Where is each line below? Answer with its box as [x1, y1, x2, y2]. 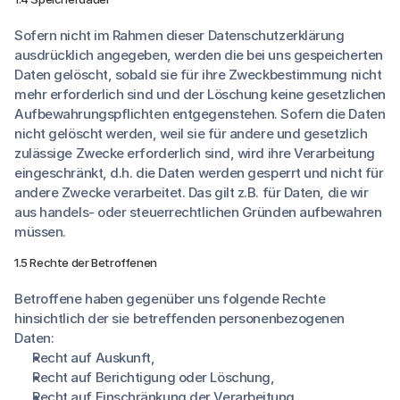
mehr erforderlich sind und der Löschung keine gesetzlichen [14, 86, 386, 103]
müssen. [14, 223, 66, 240]
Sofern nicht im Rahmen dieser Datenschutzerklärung [14, 27, 345, 44]
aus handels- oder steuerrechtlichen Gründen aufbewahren [14, 204, 382, 221]
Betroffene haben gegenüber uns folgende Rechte [14, 290, 326, 307]
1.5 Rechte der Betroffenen [14, 255, 157, 270]
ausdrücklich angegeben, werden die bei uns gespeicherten [14, 46, 383, 63]
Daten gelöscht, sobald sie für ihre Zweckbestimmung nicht [14, 66, 382, 83]
